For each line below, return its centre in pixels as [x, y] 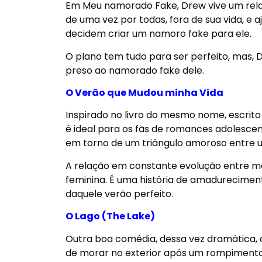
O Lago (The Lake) [110, 216]
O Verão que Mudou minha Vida [145, 93]
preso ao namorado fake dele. [135, 70]
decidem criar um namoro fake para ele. [158, 34]
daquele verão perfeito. [120, 194]
